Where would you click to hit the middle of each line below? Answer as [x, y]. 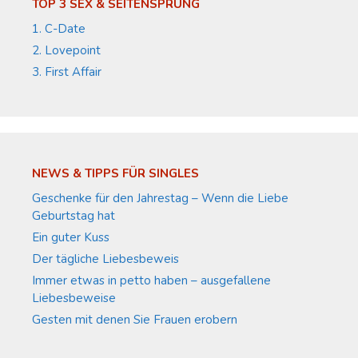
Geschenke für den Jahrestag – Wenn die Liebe [160, 199]
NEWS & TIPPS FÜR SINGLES [115, 174]
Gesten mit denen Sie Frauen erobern [135, 320]
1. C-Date [59, 29]
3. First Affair [67, 72]
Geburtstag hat [74, 216]
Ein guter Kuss [71, 238]
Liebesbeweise [74, 298]
